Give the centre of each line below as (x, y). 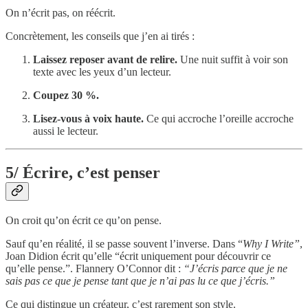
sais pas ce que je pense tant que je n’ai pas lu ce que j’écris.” (140, 280)
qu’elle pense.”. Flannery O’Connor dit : (95, 268)
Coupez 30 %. (66, 95)
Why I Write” (271, 243)
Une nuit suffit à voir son (233, 59)
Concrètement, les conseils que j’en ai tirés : (100, 36)
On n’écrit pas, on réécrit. (60, 12)
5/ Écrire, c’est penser (83, 172)
